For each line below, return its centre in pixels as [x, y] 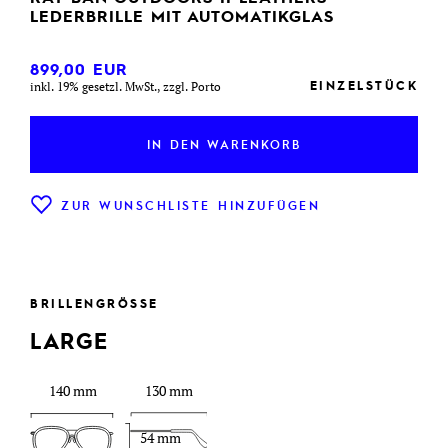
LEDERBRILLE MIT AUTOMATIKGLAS [182, 16]
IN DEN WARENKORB [224, 144]
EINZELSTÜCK [363, 85]
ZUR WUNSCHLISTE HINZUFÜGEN [190, 205]
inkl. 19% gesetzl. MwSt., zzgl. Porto [125, 87]
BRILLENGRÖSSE [89, 303]
